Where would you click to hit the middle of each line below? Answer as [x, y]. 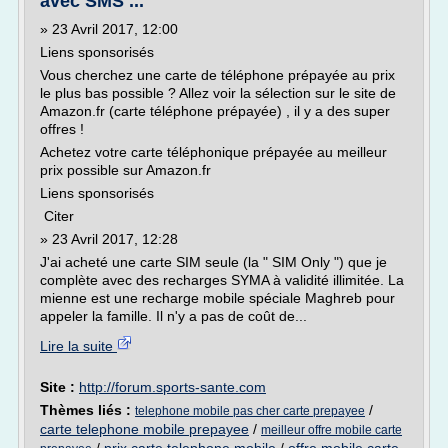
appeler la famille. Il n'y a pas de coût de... [173, 316]
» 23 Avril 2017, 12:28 [109, 239]
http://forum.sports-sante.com [172, 387]
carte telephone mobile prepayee [144, 429]
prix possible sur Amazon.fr [125, 170]
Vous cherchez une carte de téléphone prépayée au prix [217, 75]
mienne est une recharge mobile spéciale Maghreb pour [217, 298]
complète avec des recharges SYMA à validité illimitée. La [222, 280]
